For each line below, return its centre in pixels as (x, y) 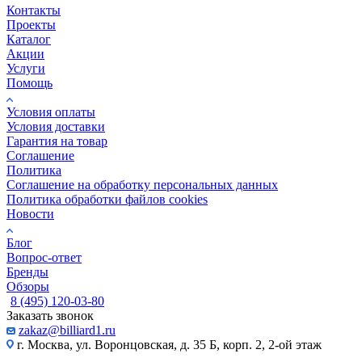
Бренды (27, 272)
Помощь (29, 83)
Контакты (34, 10)
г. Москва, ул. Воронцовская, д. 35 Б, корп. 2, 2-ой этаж (168, 345)
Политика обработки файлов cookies (107, 199)
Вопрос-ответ (44, 257)
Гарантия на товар (57, 141)
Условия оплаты (51, 112)
